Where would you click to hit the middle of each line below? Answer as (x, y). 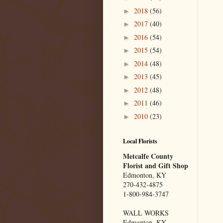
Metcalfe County (148, 156)
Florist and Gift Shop (156, 166)
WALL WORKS (146, 213)
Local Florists (140, 141)
